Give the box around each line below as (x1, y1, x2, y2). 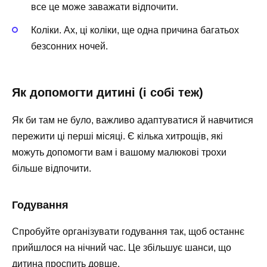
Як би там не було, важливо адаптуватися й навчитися (12, 114, 253, 125)
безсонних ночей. (31, 41, 108, 51)
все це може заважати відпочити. (31, 2, 178, 13)
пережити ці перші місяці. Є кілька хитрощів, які (12, 131, 223, 141)
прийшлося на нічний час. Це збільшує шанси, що (12, 242, 231, 253)
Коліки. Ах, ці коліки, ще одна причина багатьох (31, 24, 239, 35)
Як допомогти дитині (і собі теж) (12, 85, 203, 99)
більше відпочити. (12, 163, 91, 173)
